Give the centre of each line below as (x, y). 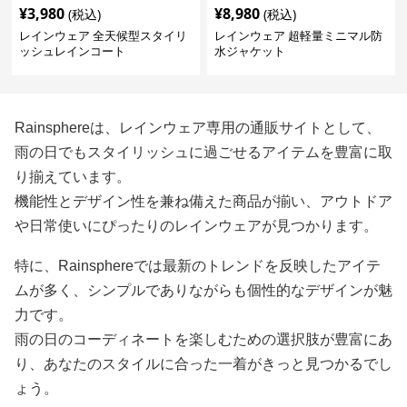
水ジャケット (249, 50)
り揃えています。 (73, 176)
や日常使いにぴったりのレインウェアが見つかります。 (196, 225)
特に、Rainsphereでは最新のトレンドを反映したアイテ (198, 265)
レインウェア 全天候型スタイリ (104, 35)
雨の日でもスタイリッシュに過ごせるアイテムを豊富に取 (203, 152)
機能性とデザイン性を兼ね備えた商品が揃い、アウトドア (203, 201)
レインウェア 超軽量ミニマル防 (298, 35)
